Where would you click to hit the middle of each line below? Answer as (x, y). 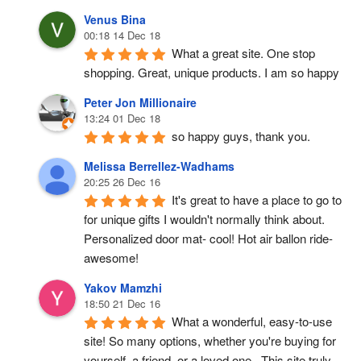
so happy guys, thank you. (241, 136)
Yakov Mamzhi (123, 288)
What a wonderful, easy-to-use (252, 321)
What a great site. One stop (243, 53)
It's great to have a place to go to (257, 199)
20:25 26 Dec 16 (122, 182)
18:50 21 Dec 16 (122, 303)
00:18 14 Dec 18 (122, 35)
